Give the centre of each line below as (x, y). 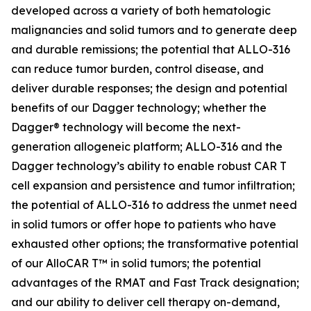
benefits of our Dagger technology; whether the (139, 108)
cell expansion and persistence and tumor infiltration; (153, 185)
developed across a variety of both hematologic (141, 10)
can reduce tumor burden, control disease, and (137, 69)
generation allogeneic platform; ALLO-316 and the (147, 146)
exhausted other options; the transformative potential (155, 244)
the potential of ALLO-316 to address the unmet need (154, 205)
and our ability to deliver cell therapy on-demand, (145, 302)
